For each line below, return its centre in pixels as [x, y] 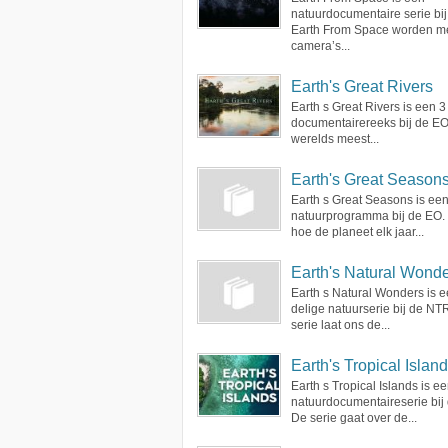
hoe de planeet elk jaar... [357, 232]
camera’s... [320, 46]
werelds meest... [335, 139]
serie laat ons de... [340, 325]
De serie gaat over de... [354, 418]
